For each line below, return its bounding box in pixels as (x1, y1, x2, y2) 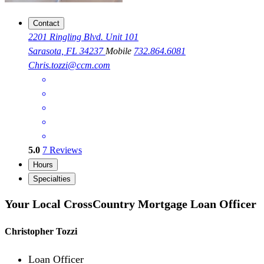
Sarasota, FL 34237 (28, 46, 105, 57)
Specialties (33, 174, 71, 184)
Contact (33, 19, 60, 28)
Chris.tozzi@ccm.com (28, 60, 110, 71)
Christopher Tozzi (5, 226, 77, 237)
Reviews (47, 145, 82, 156)
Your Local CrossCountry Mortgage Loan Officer (5, 197, 256, 210)
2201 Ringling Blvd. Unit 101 (28, 32, 138, 42)
